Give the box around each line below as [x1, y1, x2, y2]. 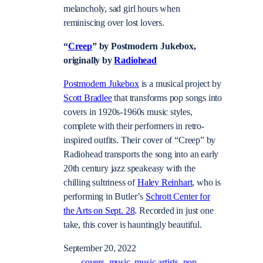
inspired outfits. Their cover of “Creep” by [63, 135, 216, 146]
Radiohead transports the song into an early [63, 149, 219, 160]
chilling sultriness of [63, 177, 137, 188]
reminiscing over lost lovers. [63, 17, 164, 28]
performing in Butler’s [63, 191, 146, 203]
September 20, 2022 [63, 243, 136, 254]
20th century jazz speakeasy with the [63, 163, 195, 174]
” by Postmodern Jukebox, [92, 41, 196, 52]
